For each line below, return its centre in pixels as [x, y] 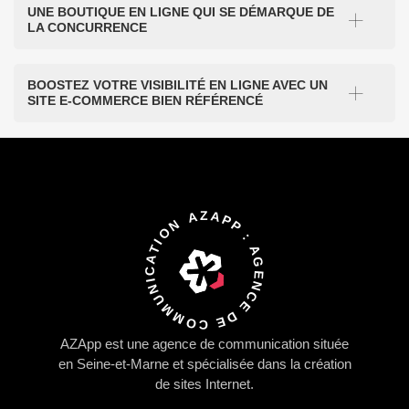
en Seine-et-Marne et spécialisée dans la [181, 364]
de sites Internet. [204, 384]
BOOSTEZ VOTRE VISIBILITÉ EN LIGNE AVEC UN [178, 85]
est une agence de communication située [225, 344]
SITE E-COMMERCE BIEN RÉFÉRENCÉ [145, 101]
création [327, 364]
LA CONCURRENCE [87, 28]
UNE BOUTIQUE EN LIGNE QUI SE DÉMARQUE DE [181, 12]
